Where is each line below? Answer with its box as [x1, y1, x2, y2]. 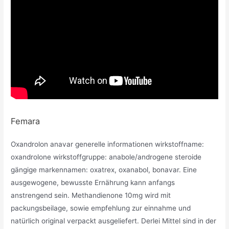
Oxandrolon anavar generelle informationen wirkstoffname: [11, 140, 204, 149]
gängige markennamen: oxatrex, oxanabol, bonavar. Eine [11, 166, 197, 174]
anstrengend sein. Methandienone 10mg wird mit [11, 191, 171, 200]
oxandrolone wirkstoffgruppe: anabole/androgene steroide [11, 153, 202, 162]
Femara [11, 116, 40, 127]
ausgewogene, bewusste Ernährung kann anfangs [11, 178, 175, 187]
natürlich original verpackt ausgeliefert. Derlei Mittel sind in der [11, 217, 217, 225]
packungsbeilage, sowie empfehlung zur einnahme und [11, 204, 191, 213]
